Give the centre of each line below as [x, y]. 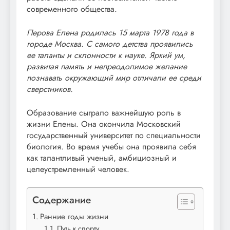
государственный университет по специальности [114, 135]
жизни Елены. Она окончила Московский [104, 124]
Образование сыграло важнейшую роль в [104, 112]
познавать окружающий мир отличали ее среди [114, 78]
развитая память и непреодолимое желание [107, 66]
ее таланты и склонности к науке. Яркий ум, [106, 55]
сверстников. [50, 89]
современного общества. [72, 9]
